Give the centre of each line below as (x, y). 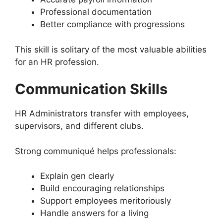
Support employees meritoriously (106, 201)
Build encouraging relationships (102, 189)
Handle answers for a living (94, 213)
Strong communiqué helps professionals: (96, 151)
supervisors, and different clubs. (79, 126)
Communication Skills (91, 89)
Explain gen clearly (77, 176)
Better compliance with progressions (112, 25)
